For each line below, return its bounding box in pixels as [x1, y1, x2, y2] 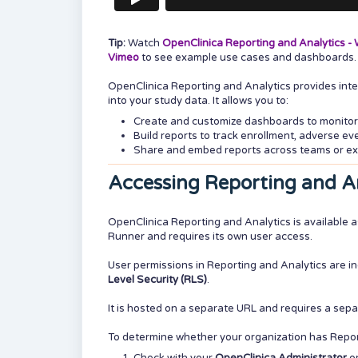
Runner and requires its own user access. [108, 230, 312, 243]
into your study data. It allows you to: [108, 94, 288, 107]
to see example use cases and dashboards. [141, 51, 356, 64]
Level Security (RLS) [108, 273, 207, 286]
